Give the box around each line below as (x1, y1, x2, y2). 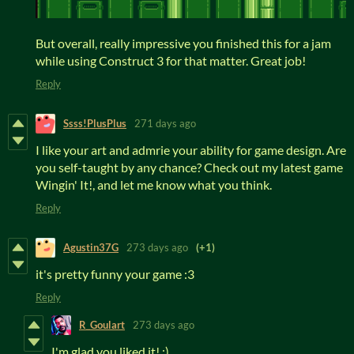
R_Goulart (79, 318, 125, 332)
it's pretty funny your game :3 (36, 265, 194, 281)
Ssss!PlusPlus (63, 117, 126, 130)
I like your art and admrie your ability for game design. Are (36, 141, 346, 157)
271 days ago (134, 117, 196, 130)
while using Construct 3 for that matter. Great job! (36, 52, 306, 68)
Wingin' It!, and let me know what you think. (36, 176, 274, 192)
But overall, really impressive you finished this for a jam (36, 35, 331, 51)
